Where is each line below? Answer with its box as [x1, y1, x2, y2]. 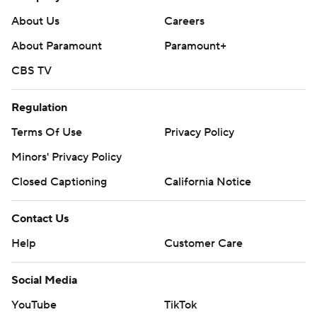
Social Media [11, 273, 77, 288]
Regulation [11, 100, 67, 115]
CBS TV [11, 64, 52, 79]
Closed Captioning [11, 175, 107, 190]
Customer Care [164, 236, 243, 251]
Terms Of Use [11, 125, 82, 140]
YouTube [11, 298, 57, 313]
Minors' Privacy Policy [11, 150, 122, 165]
